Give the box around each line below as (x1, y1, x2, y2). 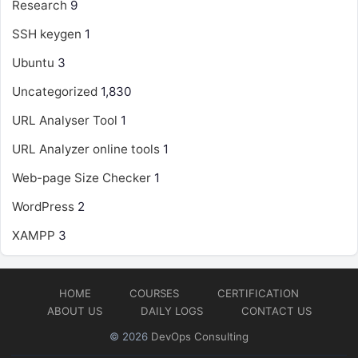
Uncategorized (12, 84, 97, 99)
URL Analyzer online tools (12, 141, 160, 157)
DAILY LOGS (140, 304, 203, 317)
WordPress (12, 199, 74, 214)
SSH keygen (12, 26, 82, 42)
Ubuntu (12, 55, 54, 70)
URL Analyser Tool (12, 113, 117, 128)
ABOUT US (46, 304, 102, 317)
